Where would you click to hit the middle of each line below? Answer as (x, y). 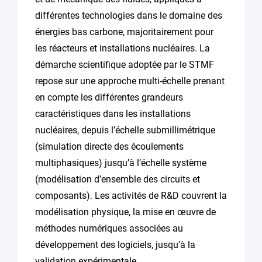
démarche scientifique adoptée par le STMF (125, 65)
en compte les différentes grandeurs (109, 97)
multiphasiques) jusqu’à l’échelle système (121, 163)
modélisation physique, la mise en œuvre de (125, 212)
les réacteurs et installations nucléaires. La (123, 48)
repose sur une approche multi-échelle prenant (130, 81)
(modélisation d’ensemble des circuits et (118, 179)
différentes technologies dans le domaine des (129, 15)
